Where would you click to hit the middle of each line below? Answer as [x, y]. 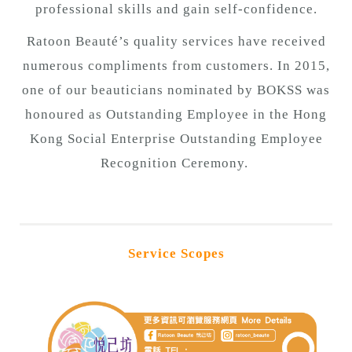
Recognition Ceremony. [176, 163]
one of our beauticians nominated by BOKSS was [176, 90]
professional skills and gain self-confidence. [176, 9]
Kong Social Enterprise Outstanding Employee [176, 139]
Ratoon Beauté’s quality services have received [176, 42]
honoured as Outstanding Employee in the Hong [176, 115]
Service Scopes [176, 254]
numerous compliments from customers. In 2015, [176, 66]
